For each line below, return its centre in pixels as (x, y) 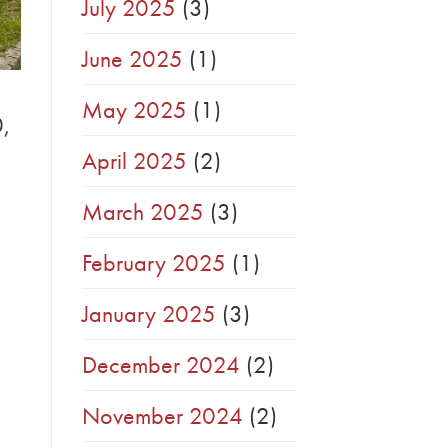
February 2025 (154, 263)
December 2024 (161, 365)
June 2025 (132, 59)
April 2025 (134, 161)
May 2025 (134, 110)
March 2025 (143, 212)
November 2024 (162, 416)
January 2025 (149, 314)
